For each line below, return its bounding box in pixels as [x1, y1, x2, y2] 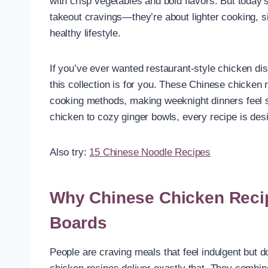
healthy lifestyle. [50, 27, 121, 39]
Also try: [50, 146, 90, 158]
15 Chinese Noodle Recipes [89, 146, 211, 158]
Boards [50, 213, 107, 232]
